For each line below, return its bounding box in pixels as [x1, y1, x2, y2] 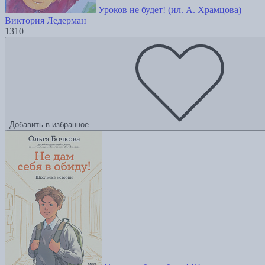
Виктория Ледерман [5, 15, 86, 26]
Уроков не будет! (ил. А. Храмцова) [98, 5, 241, 15]
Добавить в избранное [9, 120, 89, 130]
